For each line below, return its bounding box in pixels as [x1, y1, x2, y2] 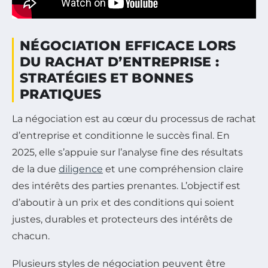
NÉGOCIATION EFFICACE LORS [20, 37, 236, 54]
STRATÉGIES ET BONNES [20, 69, 193, 86]
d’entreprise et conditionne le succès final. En [12, 129, 230, 141]
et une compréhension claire [103, 163, 243, 175]
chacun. [12, 230, 50, 242]
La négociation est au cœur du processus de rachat [12, 112, 256, 124]
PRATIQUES [20, 86, 102, 102]
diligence [59, 163, 103, 175]
